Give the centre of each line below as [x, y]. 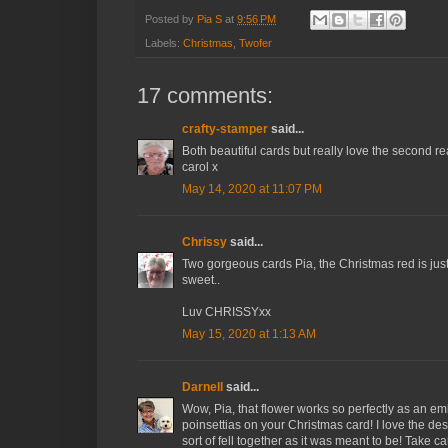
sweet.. [201, 280]
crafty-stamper [225, 129]
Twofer [255, 43]
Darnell [202, 387]
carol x [200, 167]
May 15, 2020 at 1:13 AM [249, 334]
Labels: [164, 43]
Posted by [171, 18]
